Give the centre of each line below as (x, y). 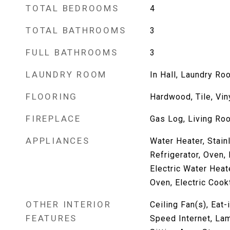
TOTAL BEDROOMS (72, 8)
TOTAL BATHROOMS (76, 30)
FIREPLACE (53, 119)
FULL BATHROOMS (72, 52)
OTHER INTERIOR (69, 204)
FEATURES (51, 218)
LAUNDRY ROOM (66, 74)
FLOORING (52, 97)
